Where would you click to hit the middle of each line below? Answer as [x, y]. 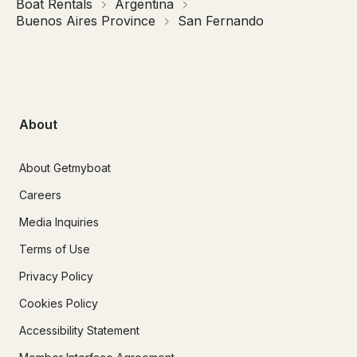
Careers [40, 194]
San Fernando [221, 21]
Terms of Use [55, 249]
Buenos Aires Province [86, 21]
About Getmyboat [65, 167]
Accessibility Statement [79, 330]
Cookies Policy [59, 303]
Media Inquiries [59, 222]
